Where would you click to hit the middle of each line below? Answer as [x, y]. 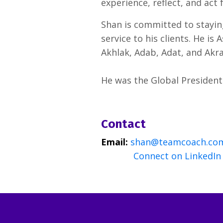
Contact [124, 124]
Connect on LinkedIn [177, 156]
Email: [115, 142]
